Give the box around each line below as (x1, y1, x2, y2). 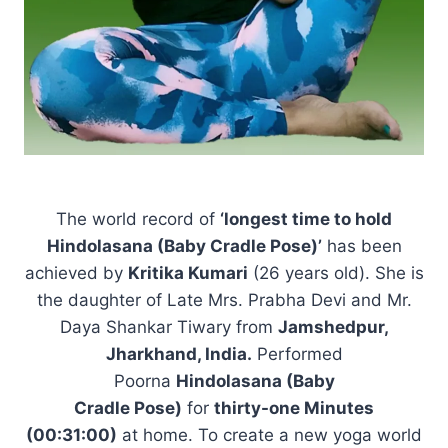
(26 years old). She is (247, 262, 424, 283)
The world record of (56, 208, 220, 229)
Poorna (113, 370, 176, 391)
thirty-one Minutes (214, 397, 374, 418)
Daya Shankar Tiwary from (59, 316, 278, 337)
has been (321, 235, 402, 256)
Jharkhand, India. (105, 343, 252, 364)
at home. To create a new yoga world (117, 424, 422, 445)
